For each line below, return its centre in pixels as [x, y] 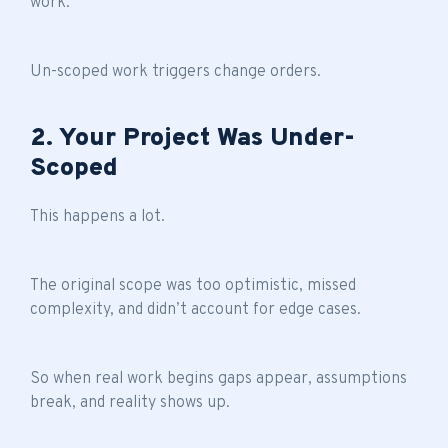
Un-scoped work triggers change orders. [175, 71]
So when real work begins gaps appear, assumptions [218, 378]
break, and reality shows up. [130, 402]
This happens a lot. [97, 216]
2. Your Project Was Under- [192, 138]
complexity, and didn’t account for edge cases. [195, 309]
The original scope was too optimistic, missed [193, 285]
